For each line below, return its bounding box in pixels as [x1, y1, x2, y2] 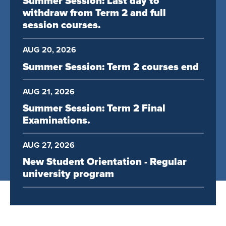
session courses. [22, 19, 101, 32]
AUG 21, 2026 [22, 86, 75, 97]
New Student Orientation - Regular [22, 156, 187, 168]
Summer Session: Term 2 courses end [22, 61, 199, 73]
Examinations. [22, 114, 90, 127]
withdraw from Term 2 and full [22, 7, 166, 20]
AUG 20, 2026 [22, 45, 76, 55]
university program [22, 168, 114, 181]
